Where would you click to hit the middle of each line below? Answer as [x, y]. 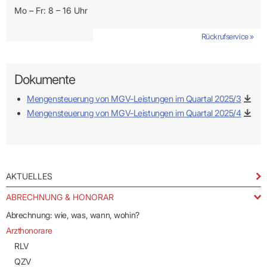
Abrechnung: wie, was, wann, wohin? [73, 215]
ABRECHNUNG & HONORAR [60, 197]
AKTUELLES [29, 176]
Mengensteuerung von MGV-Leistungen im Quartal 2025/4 [134, 113]
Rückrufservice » [227, 37]
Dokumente [44, 79]
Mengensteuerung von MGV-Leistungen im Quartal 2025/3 [134, 99]
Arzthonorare [29, 231]
